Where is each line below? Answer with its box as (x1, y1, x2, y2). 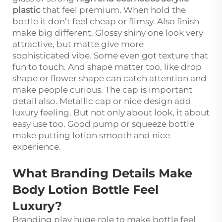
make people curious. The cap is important (12, 84, 192, 95)
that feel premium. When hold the (41, 4, 186, 15)
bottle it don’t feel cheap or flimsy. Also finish (12, 16, 199, 26)
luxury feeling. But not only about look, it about (12, 107, 210, 117)
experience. (12, 141, 63, 152)
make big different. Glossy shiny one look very (12, 27, 203, 38)
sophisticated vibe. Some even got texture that (12, 50, 208, 60)
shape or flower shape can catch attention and (12, 73, 207, 83)
